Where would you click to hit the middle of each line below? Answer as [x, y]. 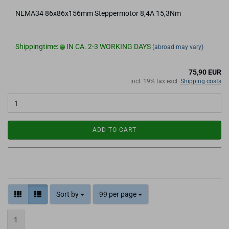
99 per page [118, 194]
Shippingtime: [38, 47]
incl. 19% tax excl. [155, 81]
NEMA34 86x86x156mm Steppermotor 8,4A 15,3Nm [98, 13]
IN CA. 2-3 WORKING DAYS [108, 47]
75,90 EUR [205, 72]
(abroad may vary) [178, 47]
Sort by [68, 194]
